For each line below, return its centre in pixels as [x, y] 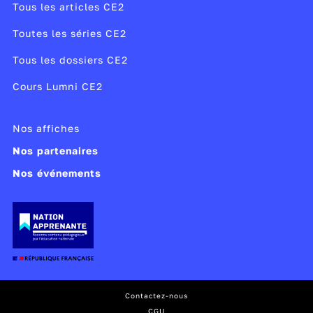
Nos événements [57, 173]
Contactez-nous [156, 295]
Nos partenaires [55, 150]
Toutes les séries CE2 [69, 33]
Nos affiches [46, 128]
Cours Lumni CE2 [57, 86]
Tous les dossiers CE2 [70, 59]
